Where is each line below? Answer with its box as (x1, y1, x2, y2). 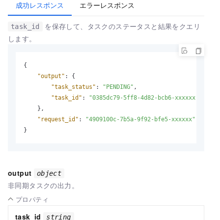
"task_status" (51, 83, 96, 90)
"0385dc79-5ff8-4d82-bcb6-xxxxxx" (89, 94, 199, 101)
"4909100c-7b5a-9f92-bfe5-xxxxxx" (85, 115, 195, 123)
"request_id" (37, 115, 79, 123)
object (36, 169, 62, 177)
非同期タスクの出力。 (8, 180, 79, 190)
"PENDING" (103, 83, 134, 90)
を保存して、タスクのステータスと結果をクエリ (42, 21, 201, 31)
